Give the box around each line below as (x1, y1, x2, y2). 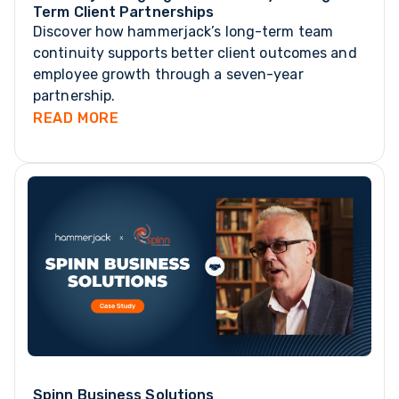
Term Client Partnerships (33, 4, 215, 21)
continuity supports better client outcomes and (33, 45, 357, 62)
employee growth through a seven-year (33, 66, 304, 84)
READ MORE (33, 110, 119, 127)
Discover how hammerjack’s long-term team (33, 23, 334, 41)
